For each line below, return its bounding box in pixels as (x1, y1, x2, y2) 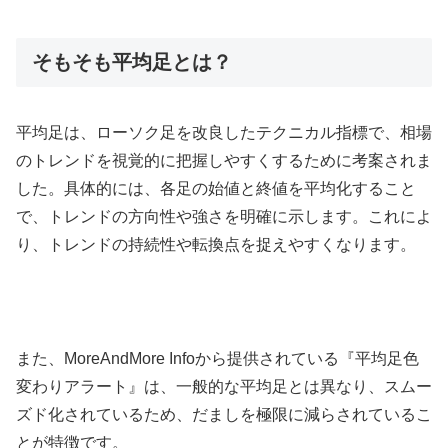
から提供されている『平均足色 (195, 350, 419, 368)
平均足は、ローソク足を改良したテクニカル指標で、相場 (16, 124, 432, 142)
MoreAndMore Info (64, 350, 195, 368)
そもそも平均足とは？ (32, 51, 232, 74)
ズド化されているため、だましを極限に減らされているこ (16, 406, 432, 424)
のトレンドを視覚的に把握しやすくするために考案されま (16, 152, 432, 170)
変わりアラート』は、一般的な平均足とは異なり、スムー (16, 378, 432, 396)
